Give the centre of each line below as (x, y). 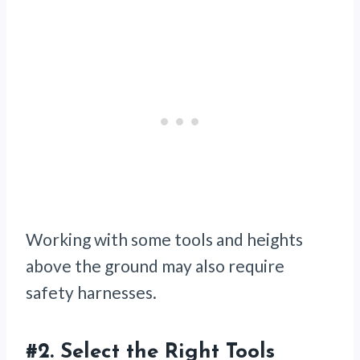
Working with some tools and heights (164, 239)
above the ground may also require (155, 266)
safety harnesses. (93, 292)
